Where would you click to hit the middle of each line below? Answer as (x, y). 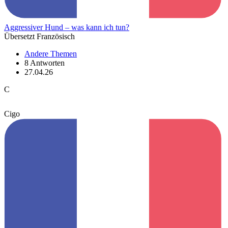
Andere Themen (51, 53)
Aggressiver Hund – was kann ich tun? (67, 27)
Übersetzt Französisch (39, 36)
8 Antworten (45, 63)
